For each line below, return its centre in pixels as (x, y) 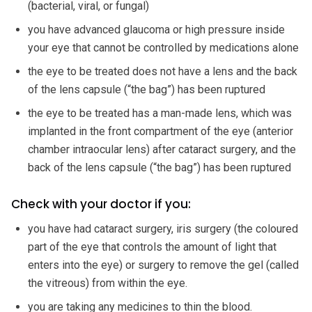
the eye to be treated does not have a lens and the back (163, 71)
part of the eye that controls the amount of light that (152, 247)
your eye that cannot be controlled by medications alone (163, 47)
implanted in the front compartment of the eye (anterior (161, 131)
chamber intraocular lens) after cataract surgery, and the (162, 149)
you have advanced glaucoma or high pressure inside (156, 29)
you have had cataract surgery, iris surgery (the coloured (163, 228)
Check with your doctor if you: (101, 204)
